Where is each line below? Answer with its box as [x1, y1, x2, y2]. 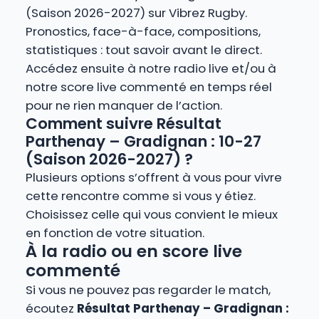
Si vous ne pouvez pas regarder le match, [25, 281, 271, 299]
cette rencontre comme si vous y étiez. [25, 187, 256, 205]
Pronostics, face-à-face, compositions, [25, 23, 261, 41]
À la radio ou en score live [25, 240, 242, 263]
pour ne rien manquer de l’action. [25, 97, 222, 115]
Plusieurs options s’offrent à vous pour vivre [25, 169, 282, 187]
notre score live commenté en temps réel [25, 78, 272, 96]
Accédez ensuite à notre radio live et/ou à [25, 60, 276, 78]
